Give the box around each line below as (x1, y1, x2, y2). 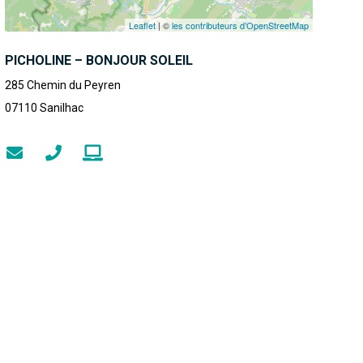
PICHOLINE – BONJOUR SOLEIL (5, 53, 193, 68)
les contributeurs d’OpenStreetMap (172, 19, 309, 32)
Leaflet (129, 19, 156, 32)
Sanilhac (40, 101, 83, 114)
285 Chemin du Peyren (5, 79, 121, 92)
